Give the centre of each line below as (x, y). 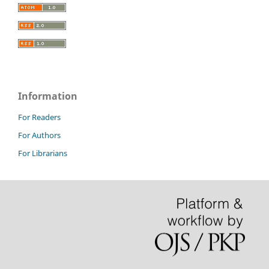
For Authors (39, 135)
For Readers (39, 117)
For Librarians (43, 153)
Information (48, 96)
